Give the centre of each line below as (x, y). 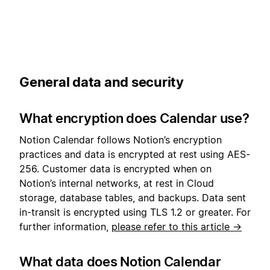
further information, (65, 226)
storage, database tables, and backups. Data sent (133, 197)
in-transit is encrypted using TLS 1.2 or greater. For (135, 212)
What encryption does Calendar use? (134, 118)
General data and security (102, 82)
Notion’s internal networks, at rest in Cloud (117, 183)
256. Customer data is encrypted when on (115, 168)
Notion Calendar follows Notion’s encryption (121, 140)
